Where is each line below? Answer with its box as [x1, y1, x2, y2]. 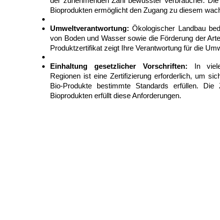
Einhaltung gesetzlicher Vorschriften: [50, 62, 188, 70]
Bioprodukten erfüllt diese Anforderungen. [50, 91, 181, 100]
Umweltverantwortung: [50, 24, 129, 32]
